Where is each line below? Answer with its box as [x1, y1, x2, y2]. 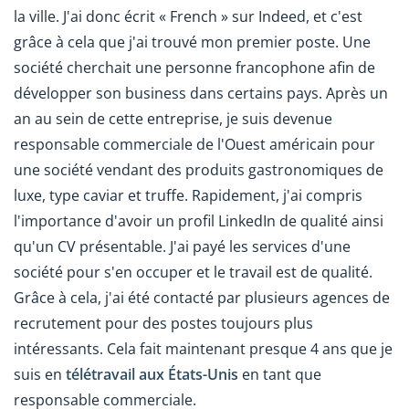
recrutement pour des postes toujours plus [14, 312, 313, 333]
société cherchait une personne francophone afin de [14, 57, 375, 78]
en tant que [238, 363, 321, 384]
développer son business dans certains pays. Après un [14, 82, 388, 103]
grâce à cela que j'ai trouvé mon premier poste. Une [14, 31, 371, 52]
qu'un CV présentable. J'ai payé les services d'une [14, 236, 351, 257]
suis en [14, 363, 66, 384]
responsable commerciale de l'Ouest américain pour [14, 133, 375, 154]
